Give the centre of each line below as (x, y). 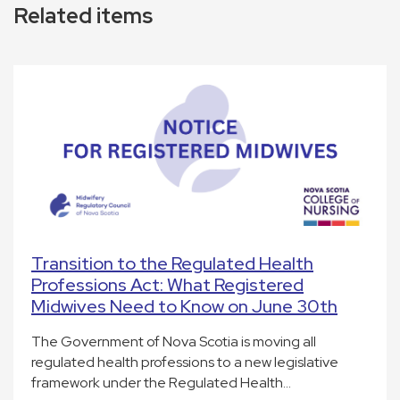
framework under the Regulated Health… (161, 383)
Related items (83, 16)
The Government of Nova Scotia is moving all (174, 342)
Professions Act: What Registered (167, 285)
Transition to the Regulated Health (172, 264)
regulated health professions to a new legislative (185, 362)
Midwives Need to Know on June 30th (184, 307)
